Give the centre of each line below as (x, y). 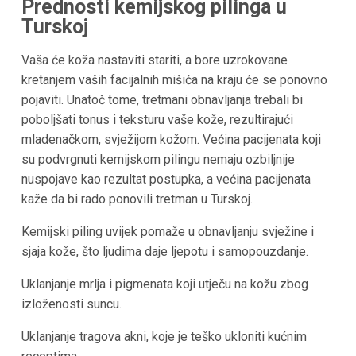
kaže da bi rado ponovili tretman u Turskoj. (137, 199)
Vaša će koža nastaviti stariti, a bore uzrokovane (154, 60)
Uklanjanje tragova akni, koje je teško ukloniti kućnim (164, 337)
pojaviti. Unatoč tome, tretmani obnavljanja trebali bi (162, 100)
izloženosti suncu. (71, 304)
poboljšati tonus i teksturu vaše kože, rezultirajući (157, 120)
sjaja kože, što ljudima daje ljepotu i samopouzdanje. (164, 252)
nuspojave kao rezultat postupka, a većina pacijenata (166, 180)
